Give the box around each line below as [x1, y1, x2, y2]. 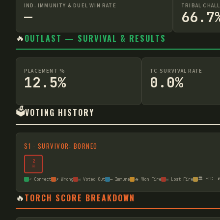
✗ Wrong [56, 176, 73, 182]
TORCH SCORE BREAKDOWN [25, 192, 135, 204]
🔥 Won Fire [135, 176, 161, 182]
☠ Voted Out [78, 176, 105, 182]
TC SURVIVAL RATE [150, 67, 203, 75]
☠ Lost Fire [166, 176, 193, 182]
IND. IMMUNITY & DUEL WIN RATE [24, 1, 116, 9]
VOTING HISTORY [25, 106, 94, 118]
